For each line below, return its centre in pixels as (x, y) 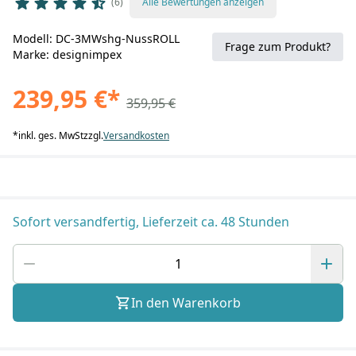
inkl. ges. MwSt (51, 135)
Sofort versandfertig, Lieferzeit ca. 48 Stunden (151, 222)
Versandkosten (136, 135)
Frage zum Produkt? (278, 46)
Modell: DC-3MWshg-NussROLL (96, 39)
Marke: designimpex (67, 54)
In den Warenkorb (186, 303)
